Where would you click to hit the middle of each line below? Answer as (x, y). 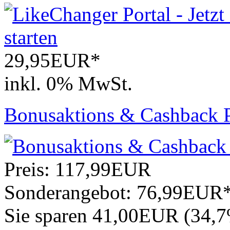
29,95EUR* (52, 61)
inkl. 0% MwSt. (68, 84)
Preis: (30, 169)
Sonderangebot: (70, 193)
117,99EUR (103, 169)
